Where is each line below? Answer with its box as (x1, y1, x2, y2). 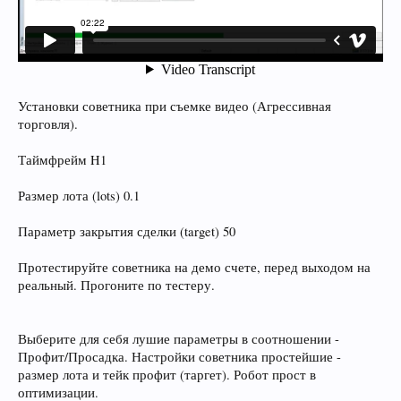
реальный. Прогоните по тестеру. (18, 276, 215, 294)
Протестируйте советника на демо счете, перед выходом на (18, 258, 371, 276)
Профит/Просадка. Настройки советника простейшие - (18, 347, 341, 365)
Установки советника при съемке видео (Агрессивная (18, 97, 331, 115)
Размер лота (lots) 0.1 (18, 186, 140, 204)
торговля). (18, 115, 78, 132)
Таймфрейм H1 (18, 150, 107, 168)
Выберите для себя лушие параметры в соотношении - (18, 329, 339, 347)
